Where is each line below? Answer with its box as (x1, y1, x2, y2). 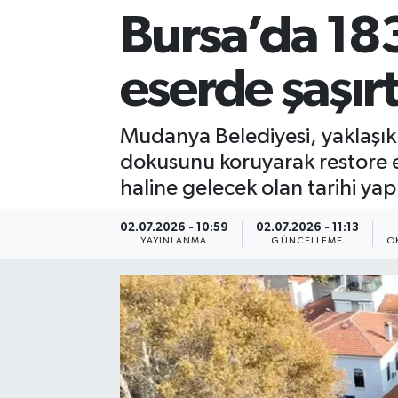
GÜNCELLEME (271, 235, 344, 245)
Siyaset (47, 69, 103, 84)
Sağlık (47, 24, 95, 39)
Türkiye (47, 205, 102, 220)
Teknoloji (47, 160, 115, 175)
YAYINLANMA (140, 235, 208, 245)
